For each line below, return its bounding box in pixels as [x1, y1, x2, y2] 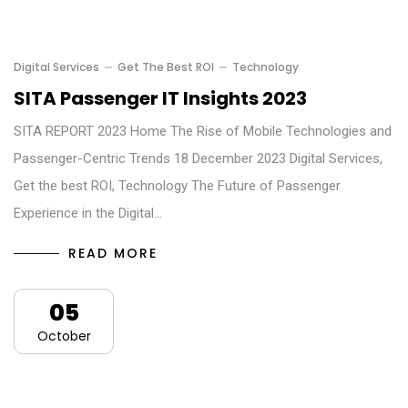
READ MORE [68, 243, 158, 262]
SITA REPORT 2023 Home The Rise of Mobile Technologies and [14, 122, 392, 139]
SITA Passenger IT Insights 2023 [14, 85, 307, 111]
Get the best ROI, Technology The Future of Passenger [14, 177, 341, 194]
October [36, 326, 91, 345]
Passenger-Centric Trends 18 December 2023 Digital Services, [14, 149, 382, 167]
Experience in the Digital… [14, 204, 162, 221]
